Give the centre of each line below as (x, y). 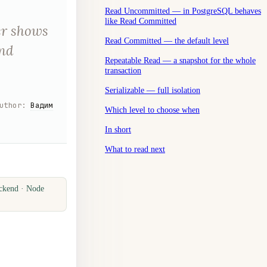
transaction (123, 70)
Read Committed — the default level (167, 40)
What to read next (135, 149)
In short (118, 129)
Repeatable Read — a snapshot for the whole (180, 60)
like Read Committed (141, 21)
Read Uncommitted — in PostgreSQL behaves (183, 10)
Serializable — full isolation (153, 90)
